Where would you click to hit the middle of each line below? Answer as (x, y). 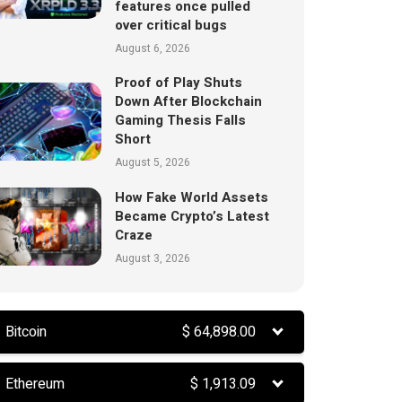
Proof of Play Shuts (178, 83)
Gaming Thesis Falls (180, 121)
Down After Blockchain (188, 102)
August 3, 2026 (152, 258)
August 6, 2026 (152, 49)
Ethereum (35, 384)
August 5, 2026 (152, 163)
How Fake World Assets (191, 197)
